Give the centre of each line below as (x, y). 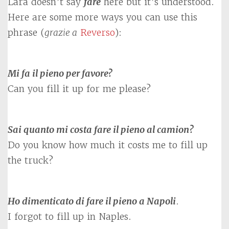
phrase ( (26, 32)
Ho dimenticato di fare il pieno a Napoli (92, 201)
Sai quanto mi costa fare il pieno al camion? (101, 130)
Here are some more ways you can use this (102, 17)
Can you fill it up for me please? (79, 89)
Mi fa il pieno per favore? (60, 73)
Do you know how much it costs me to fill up (108, 145)
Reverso (98, 32)
